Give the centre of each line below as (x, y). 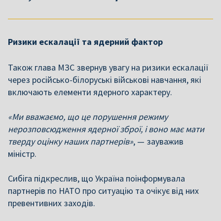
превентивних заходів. (52, 203)
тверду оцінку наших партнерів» (71, 141)
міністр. (22, 154)
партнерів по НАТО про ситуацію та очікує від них (103, 191)
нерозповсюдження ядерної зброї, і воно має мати (106, 129)
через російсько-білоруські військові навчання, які (105, 80)
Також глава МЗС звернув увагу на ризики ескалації (108, 67)
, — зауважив (158, 141)
